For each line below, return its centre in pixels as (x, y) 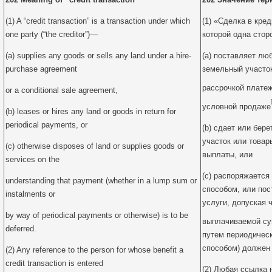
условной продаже (236, 106)
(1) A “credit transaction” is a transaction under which (98, 21)
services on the (32, 159)
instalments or (30, 194)
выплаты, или (227, 154)
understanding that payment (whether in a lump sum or (101, 181)
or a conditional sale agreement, (62, 90)
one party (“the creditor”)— (52, 34)
